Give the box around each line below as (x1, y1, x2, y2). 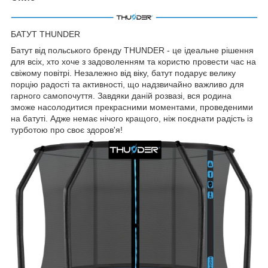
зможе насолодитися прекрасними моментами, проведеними (11, 102, 253, 112)
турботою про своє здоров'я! (11, 124, 123, 135)
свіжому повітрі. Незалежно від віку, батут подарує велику (11, 68, 236, 78)
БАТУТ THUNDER (11, 29, 80, 39)
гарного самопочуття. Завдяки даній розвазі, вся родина (11, 90, 232, 100)
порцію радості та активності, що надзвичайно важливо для (11, 79, 244, 89)
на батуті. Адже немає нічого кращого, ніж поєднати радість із (11, 113, 252, 123)
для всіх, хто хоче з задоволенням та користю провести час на (11, 56, 256, 66)
